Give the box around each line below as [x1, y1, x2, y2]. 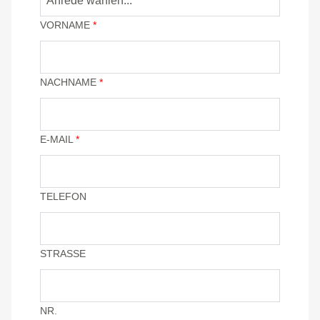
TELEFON [40, 190, 86, 202]
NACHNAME [40, 76, 99, 88]
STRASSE [40, 247, 79, 259]
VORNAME [40, 19, 93, 31]
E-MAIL [40, 133, 76, 145]
